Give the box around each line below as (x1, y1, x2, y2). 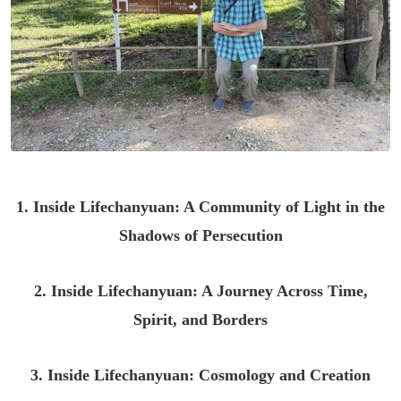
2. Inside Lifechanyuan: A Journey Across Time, (33, 282, 368, 301)
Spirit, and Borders (133, 311, 268, 329)
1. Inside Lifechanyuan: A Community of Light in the (16, 198, 385, 217)
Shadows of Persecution (118, 226, 283, 245)
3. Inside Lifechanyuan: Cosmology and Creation (30, 366, 371, 385)
